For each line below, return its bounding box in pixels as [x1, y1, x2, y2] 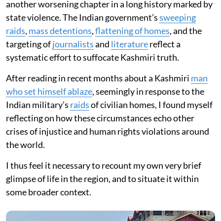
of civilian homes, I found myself [89, 99, 213, 110]
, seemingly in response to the [92, 86, 204, 97]
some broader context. [6, 186, 91, 198]
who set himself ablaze [6, 86, 92, 97]
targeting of [6, 38, 52, 50]
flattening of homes [95, 25, 170, 37]
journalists [52, 38, 94, 50]
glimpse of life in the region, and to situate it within [6, 173, 199, 184]
